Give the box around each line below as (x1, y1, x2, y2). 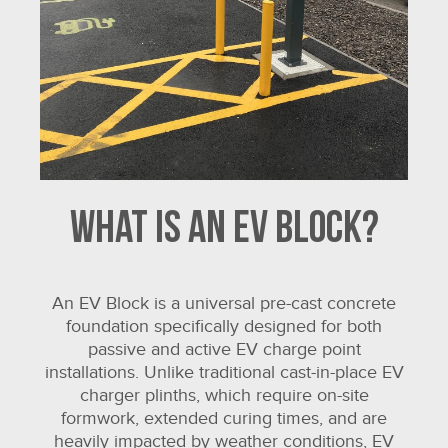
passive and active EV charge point (87, 338, 361, 360)
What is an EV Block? (69, 207, 379, 253)
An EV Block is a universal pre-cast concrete (52, 292, 396, 314)
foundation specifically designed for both (66, 315, 382, 337)
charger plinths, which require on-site (79, 384, 369, 406)
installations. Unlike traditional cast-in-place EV (44, 361, 404, 383)
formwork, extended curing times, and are (61, 407, 387, 429)
